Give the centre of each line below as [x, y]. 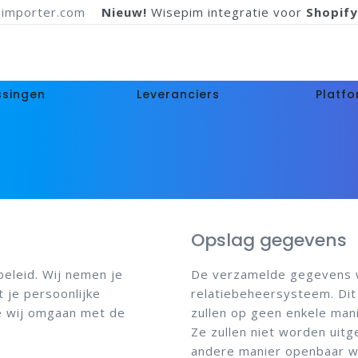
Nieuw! [126, 12]
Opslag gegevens [269, 240]
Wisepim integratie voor [227, 12]
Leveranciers [179, 94]
